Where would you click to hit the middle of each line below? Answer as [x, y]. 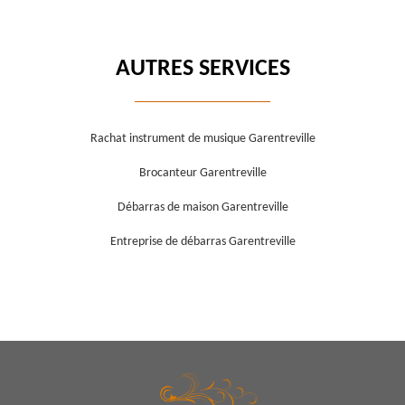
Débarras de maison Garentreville [202, 208]
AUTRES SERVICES [202, 70]
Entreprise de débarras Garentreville [202, 242]
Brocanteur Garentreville [202, 174]
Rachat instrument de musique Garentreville [202, 139]
